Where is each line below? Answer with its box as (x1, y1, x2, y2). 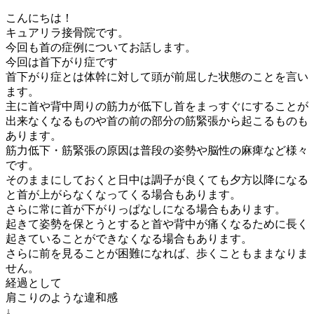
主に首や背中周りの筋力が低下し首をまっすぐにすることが (6, 100, 308, 113)
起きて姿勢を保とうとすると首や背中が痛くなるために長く (6, 218, 308, 231)
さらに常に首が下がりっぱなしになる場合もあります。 (6, 203, 286, 216)
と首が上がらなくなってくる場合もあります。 (6, 189, 241, 201)
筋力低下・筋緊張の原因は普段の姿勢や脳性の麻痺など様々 (6, 144, 308, 157)
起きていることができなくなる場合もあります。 (6, 233, 252, 245)
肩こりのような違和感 (6, 292, 118, 304)
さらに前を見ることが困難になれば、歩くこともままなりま (6, 247, 308, 260)
